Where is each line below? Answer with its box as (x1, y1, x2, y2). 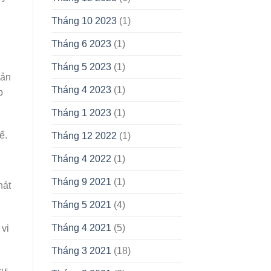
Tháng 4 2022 (51, 154, 111, 165)
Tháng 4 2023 (51, 85, 111, 96)
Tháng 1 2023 (51, 108, 111, 119)
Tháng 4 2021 (51, 223, 111, 233)
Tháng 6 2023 (51, 39, 111, 50)
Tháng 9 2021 (51, 177, 111, 188)
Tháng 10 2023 (51, 16, 117, 27)
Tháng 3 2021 (51, 246, 111, 256)
